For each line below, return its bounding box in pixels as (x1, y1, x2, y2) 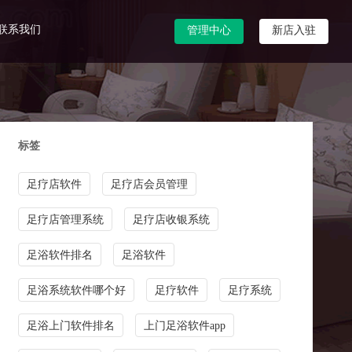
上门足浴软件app (143, 320, 225, 332)
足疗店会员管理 (110, 178, 188, 190)
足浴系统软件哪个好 (26, 284, 126, 296)
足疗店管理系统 (26, 214, 104, 225)
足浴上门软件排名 (26, 320, 115, 332)
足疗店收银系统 (132, 214, 210, 225)
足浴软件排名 (26, 249, 93, 261)
